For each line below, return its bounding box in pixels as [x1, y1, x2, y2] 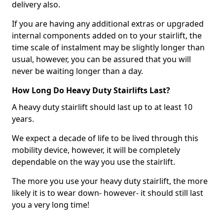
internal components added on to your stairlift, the [12, 30, 202, 41]
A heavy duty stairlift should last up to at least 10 [12, 102, 192, 112]
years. [12, 113, 34, 124]
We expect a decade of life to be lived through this [12, 133, 198, 144]
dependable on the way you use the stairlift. [12, 156, 175, 167]
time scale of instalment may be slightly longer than [12, 42, 205, 53]
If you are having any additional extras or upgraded [12, 18, 204, 29]
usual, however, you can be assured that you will [12, 54, 191, 65]
